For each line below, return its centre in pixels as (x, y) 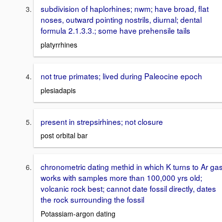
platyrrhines (59, 45)
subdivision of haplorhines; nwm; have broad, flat (125, 9)
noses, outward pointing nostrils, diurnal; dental (121, 20)
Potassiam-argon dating (78, 214)
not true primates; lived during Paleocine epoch (121, 76)
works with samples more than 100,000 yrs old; (121, 178)
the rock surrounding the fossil (92, 199)
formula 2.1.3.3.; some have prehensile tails (115, 30)
